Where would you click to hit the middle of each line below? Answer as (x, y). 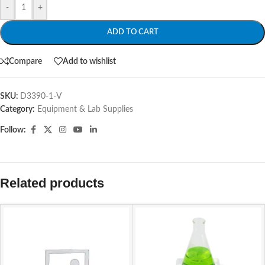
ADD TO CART (132, 32)
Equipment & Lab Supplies (85, 109)
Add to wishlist (89, 61)
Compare (25, 61)
